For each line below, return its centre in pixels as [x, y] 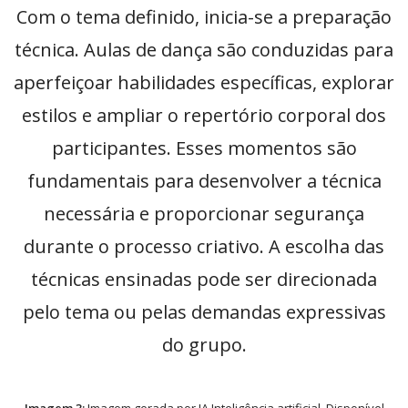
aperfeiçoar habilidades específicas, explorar [204, 83]
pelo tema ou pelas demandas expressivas [204, 312]
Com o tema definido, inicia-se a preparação [204, 17]
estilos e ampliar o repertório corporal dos [204, 116]
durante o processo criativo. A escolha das [204, 247]
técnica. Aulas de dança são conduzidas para [204, 50]
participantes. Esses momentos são [204, 148]
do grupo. [204, 345]
